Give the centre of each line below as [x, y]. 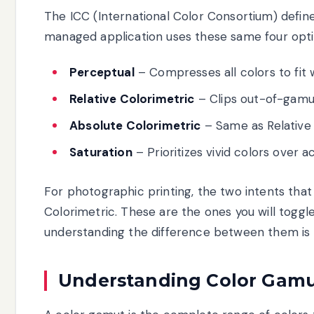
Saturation [101, 152]
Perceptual [102, 72]
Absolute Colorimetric [135, 125]
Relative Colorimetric [132, 98]
